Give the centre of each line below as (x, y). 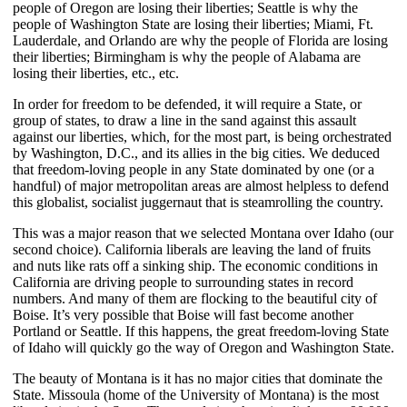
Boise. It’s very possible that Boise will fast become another (183, 314)
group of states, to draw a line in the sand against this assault (184, 120)
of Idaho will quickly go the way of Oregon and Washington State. (203, 347)
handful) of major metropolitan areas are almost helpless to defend (201, 185)
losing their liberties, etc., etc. (96, 73)
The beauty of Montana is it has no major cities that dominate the (198, 378)
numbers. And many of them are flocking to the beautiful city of (195, 298)
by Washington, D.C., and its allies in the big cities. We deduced (196, 153)
